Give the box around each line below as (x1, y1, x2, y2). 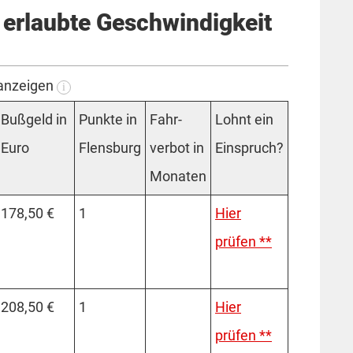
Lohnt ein (215, 110, 273, 128)
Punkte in (79, 110, 137, 128)
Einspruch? (215, 139, 284, 156)
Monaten (150, 167, 206, 184)
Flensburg (79, 139, 141, 156)
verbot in (150, 139, 204, 156)
